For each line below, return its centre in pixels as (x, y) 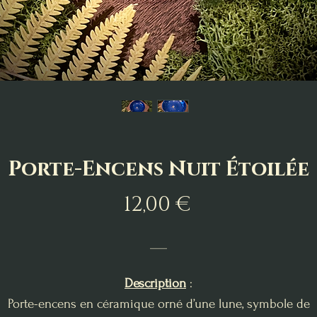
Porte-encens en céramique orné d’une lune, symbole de (158, 304)
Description (155, 283)
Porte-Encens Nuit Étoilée (158, 169)
